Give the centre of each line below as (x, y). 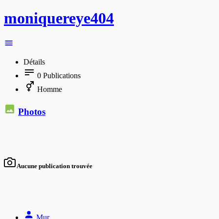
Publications (61, 75)
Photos (32, 111)
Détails (34, 62)
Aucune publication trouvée (54, 166)
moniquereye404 (59, 18)
